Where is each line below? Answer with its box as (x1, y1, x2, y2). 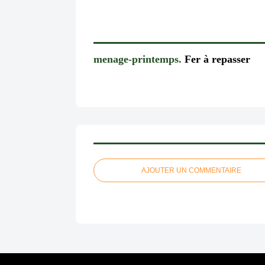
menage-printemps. (93, 53, 182, 65)
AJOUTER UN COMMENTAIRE (141, 166, 241, 175)
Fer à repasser (182, 53, 250, 65)
